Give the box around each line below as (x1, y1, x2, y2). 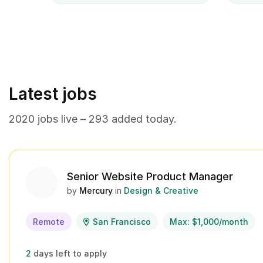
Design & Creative (124, 186, 198, 195)
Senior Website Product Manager (67, 170, 233, 183)
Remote (33, 217, 65, 227)
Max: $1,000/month (170, 217, 248, 227)
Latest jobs (9, 84, 97, 104)
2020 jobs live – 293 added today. (9, 113, 177, 125)
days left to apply (33, 248, 107, 258)
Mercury (79, 186, 113, 195)
